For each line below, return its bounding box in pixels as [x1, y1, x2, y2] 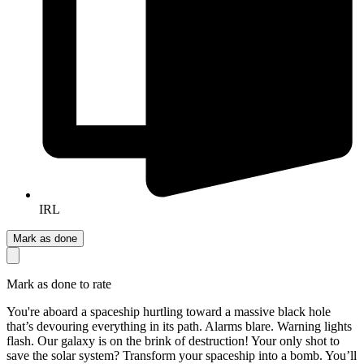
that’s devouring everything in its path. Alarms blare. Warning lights [6, 319, 352, 334]
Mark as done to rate [6, 277, 111, 292]
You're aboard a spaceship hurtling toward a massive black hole [6, 305, 331, 319]
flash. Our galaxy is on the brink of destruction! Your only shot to [6, 334, 340, 349]
